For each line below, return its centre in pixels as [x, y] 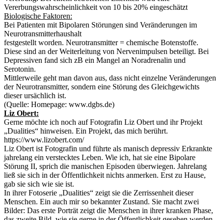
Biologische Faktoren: [38, 16]
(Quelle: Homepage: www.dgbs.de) [59, 105]
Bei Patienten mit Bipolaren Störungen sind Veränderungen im [100, 25]
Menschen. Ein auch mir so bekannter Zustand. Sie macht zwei [101, 202]
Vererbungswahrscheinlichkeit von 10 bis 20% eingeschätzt [96, 7]
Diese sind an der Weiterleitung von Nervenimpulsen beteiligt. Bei [106, 52]
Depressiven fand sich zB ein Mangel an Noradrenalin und [95, 60]
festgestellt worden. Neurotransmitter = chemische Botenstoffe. [101, 43]
